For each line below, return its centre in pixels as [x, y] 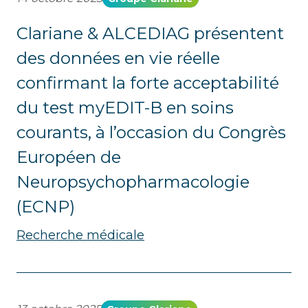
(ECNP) [46, 207]
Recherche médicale [80, 235]
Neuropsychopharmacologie [133, 182]
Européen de [69, 157]
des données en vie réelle [118, 58]
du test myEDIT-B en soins [125, 108]
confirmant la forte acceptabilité [148, 83]
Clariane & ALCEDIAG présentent [150, 33]
